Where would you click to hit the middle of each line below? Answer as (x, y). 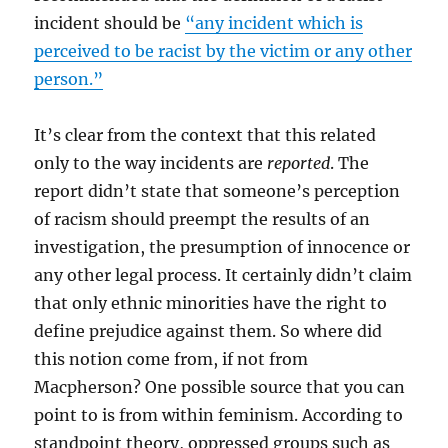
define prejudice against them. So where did (208, 330)
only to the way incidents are (151, 162)
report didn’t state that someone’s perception (217, 190)
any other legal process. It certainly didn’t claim (223, 274)
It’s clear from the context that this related (205, 134)
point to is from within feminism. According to (219, 414)
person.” (69, 78)
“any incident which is (274, 22)
